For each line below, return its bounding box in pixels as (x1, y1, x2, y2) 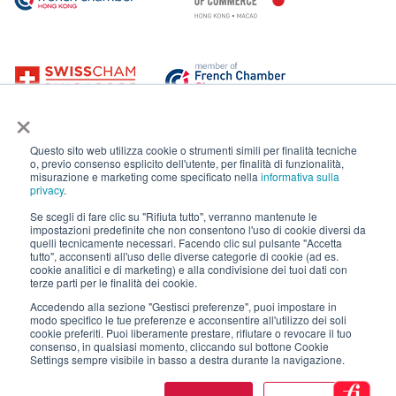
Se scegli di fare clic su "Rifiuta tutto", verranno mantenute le (30, 209, 317, 224)
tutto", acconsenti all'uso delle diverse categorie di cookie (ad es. (30, 248, 339, 263)
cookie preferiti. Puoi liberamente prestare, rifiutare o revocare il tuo (30, 325, 352, 340)
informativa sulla (261, 169, 339, 184)
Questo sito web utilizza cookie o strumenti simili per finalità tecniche (30, 142, 357, 157)
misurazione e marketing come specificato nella (30, 169, 261, 184)
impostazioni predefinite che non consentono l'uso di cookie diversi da (30, 222, 366, 237)
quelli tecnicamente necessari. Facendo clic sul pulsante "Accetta (30, 235, 342, 250)
